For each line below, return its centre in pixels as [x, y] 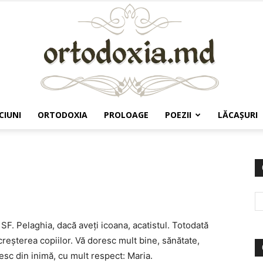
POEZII [178, 115]
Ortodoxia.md [157, 138]
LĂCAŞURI [238, 115]
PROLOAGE [126, 115]
